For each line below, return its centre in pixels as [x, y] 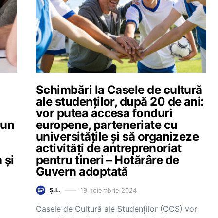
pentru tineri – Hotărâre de [108, 160]
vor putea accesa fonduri [104, 113]
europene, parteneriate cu [107, 125]
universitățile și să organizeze [118, 136]
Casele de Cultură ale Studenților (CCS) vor [117, 209]
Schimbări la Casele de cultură [119, 90]
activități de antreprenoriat [109, 148]
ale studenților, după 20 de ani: [120, 101]
